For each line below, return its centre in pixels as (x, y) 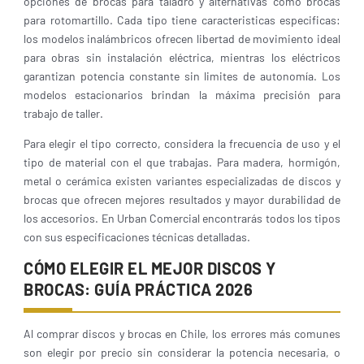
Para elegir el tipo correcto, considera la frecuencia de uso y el (182, 143)
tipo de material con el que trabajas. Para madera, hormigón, (182, 162)
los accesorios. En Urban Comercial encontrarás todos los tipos (182, 218)
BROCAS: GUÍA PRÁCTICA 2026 (138, 289)
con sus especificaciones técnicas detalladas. (137, 237)
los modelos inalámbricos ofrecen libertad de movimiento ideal (182, 39)
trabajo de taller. (63, 113)
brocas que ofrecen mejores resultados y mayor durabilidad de (182, 199)
